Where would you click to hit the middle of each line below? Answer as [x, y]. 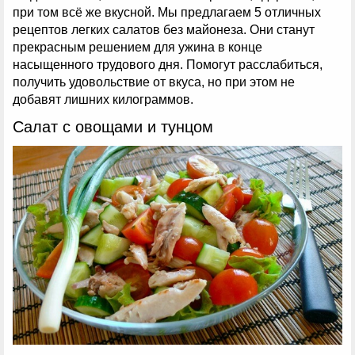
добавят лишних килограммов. [103, 100]
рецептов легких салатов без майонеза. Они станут [164, 30]
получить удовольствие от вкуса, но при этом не [154, 82]
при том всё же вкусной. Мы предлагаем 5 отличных [167, 13]
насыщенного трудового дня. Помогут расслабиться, [168, 65]
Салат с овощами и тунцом [113, 127]
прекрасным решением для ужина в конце [137, 48]
